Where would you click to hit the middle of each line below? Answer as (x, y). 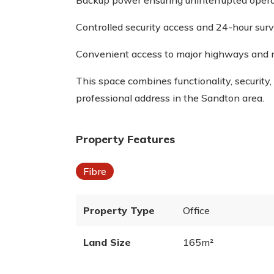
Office (196, 210)
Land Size (107, 242)
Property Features (125, 139)
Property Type (119, 210)
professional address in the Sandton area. (170, 98)
